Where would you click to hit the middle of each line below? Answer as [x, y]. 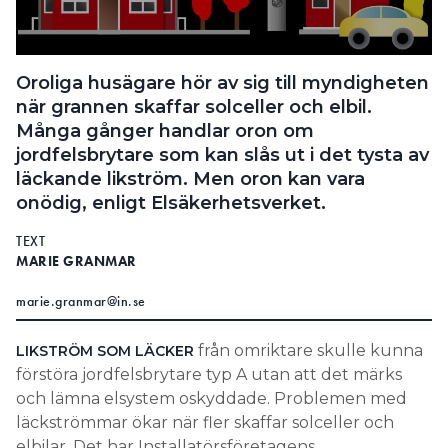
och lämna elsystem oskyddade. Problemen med [211, 399]
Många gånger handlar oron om [165, 131]
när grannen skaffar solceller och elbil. [194, 107]
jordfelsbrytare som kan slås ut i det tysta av [222, 155]
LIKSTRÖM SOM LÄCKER [105, 351]
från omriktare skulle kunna [308, 351]
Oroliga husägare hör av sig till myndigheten [222, 83]
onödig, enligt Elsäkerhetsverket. [171, 203]
